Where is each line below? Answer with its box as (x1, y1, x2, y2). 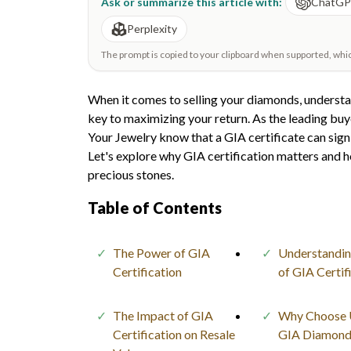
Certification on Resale (113, 326, 235, 342)
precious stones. (88, 166, 174, 182)
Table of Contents (88, 197, 222, 217)
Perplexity (127, 21, 177, 35)
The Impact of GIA (113, 307, 213, 323)
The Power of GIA (113, 244, 210, 260)
